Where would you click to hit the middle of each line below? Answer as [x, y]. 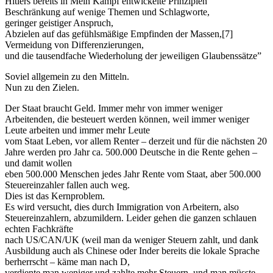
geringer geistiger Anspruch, [59, 23]
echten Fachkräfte [39, 229]
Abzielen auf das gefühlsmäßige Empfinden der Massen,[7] [119, 34]
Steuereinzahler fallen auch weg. [67, 185]
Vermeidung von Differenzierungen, [74, 44]
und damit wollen [38, 163]
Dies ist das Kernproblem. [55, 196]
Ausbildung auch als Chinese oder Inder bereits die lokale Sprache [132, 250]
